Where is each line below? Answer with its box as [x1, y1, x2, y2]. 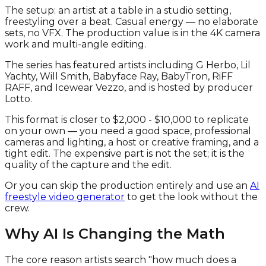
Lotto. [5, 93, 32, 104]
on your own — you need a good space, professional [5, 125, 251, 137]
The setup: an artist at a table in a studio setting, [5, 4, 231, 16]
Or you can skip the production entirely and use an [5, 179, 250, 191]
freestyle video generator [5, 191, 125, 202]
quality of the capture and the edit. [5, 159, 172, 170]
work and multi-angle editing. [5, 38, 146, 50]
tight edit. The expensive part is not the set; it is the [5, 147, 245, 159]
